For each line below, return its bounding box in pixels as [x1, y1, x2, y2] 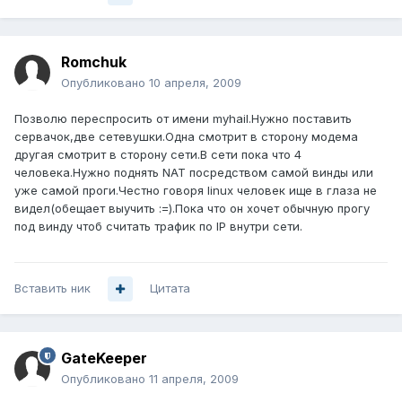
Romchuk [61, 53, 127, 72]
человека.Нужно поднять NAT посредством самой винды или [14, 165, 373, 180]
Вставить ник [14, 281, 91, 296]
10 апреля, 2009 [149, 75, 241, 91]
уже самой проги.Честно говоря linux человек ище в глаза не [14, 183, 377, 198]
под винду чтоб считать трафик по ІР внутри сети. [14, 219, 302, 234]
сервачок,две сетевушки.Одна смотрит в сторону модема [14, 129, 358, 144]
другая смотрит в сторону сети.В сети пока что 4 [14, 147, 301, 162]
